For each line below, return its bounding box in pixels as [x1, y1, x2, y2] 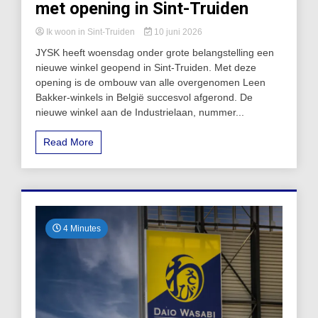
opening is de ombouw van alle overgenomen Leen [35, 76, 265, 88]
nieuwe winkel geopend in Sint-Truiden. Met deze [35, 61, 256, 73]
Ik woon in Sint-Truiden [44, 26, 137, 37]
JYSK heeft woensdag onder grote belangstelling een [35, 46, 274, 58]
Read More [43, 136, 94, 148]
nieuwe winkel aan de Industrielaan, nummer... [35, 106, 244, 118]
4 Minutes [61, 223, 101, 234]
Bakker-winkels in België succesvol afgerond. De [35, 91, 253, 103]
